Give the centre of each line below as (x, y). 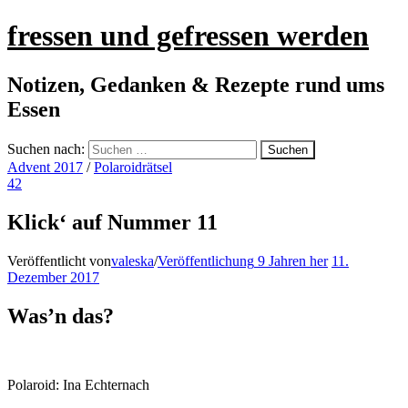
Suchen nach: (46, 148)
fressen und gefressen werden (188, 36)
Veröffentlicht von (59, 260)
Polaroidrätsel (133, 167)
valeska (133, 260)
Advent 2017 (45, 167)
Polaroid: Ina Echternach (78, 385)
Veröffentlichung (206, 260)
